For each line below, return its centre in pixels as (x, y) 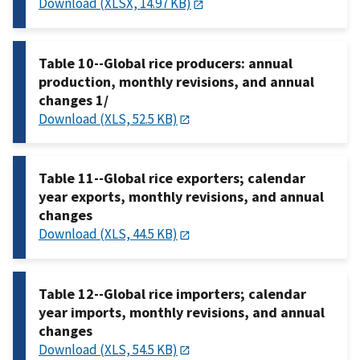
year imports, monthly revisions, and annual (182, 312)
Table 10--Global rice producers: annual (166, 63)
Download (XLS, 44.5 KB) (108, 234)
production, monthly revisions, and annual (176, 81)
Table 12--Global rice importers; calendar (172, 293)
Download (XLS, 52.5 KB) (108, 119)
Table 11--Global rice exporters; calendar (172, 178)
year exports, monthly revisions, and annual (181, 197)
